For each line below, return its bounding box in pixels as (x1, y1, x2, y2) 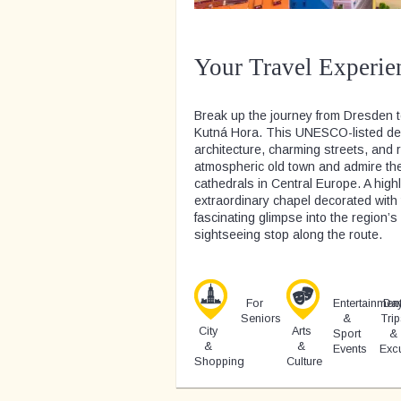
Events (332, 343, 366, 356)
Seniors (240, 312, 280, 326)
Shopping (194, 355, 244, 369)
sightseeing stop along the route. (194, 227, 382, 243)
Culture (286, 355, 323, 369)
